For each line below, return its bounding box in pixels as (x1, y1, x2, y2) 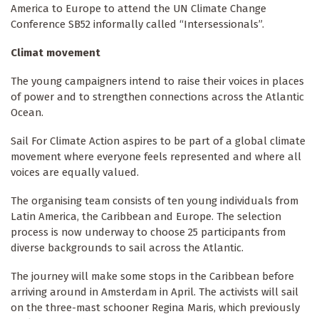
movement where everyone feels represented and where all (11, 150, 301, 164)
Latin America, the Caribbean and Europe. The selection (11, 210, 281, 224)
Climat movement (11, 46, 103, 60)
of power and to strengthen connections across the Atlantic (11, 90, 304, 104)
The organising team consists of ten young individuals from (11, 194, 298, 208)
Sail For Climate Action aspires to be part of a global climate (11, 135, 305, 148)
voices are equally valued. (11, 166, 139, 179)
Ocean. (11, 106, 43, 120)
